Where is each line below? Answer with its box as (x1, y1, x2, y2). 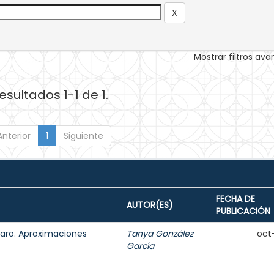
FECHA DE (216, 193, 255, 205)
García (127, 240, 154, 252)
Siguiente (63, 130, 103, 142)
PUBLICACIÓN (216, 205, 270, 217)
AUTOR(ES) (127, 199, 173, 211)
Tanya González (127, 228, 193, 240)
